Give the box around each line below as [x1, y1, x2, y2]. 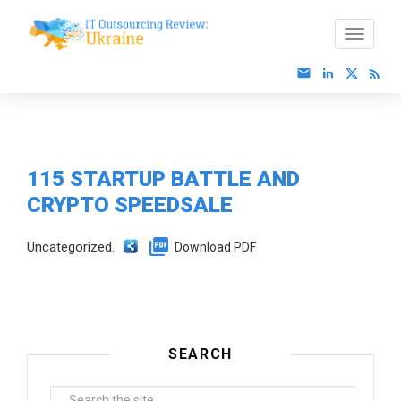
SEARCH [167, 345, 234, 363]
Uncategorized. [27, 239, 115, 255]
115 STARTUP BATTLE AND [27, 166, 300, 192]
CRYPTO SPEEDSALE [27, 192, 233, 218]
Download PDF [175, 240, 256, 254]
